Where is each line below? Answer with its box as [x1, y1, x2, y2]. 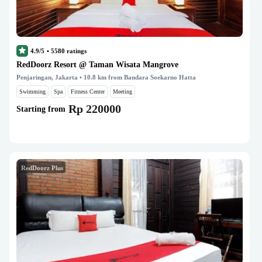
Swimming [19, 88, 46, 95]
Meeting [113, 88, 132, 95]
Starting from [16, 104, 65, 113]
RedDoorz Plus [21, 164, 63, 171]
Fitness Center [71, 88, 105, 95]
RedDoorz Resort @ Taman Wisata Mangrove [16, 60, 178, 69]
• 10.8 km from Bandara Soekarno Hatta [78, 74, 196, 81]
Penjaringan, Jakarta [16, 74, 78, 81]
